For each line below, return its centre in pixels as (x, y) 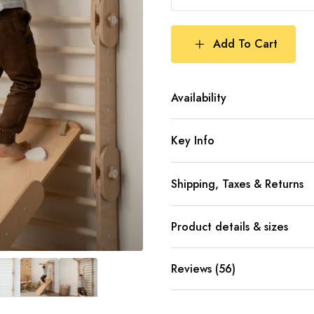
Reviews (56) (203, 269)
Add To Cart (245, 44)
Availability (199, 98)
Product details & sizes (230, 227)
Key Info (193, 141)
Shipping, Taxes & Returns (237, 184)
